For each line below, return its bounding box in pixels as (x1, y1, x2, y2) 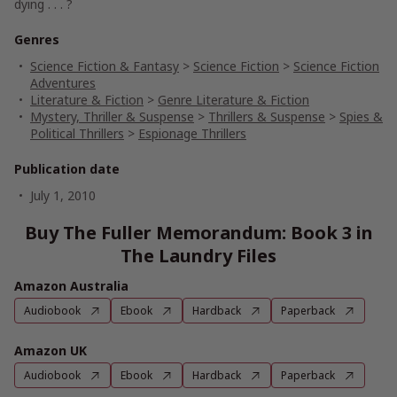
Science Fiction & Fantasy (30, 58, 179, 74)
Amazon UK (14, 342, 87, 359)
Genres (14, 31, 59, 48)
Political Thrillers (30, 125, 124, 142)
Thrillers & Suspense (208, 108, 325, 125)
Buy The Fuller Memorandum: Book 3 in (24, 221, 373, 245)
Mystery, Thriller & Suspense (30, 108, 194, 125)
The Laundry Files (121, 244, 276, 268)
